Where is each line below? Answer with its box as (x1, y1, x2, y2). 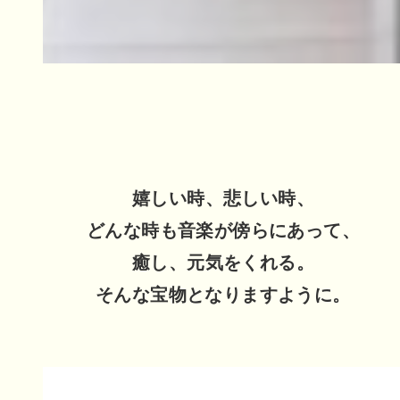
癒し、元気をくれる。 (131, 247, 314, 274)
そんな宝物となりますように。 (96, 279, 351, 306)
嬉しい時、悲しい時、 (131, 183, 314, 210)
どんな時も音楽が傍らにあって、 (86, 215, 360, 242)
